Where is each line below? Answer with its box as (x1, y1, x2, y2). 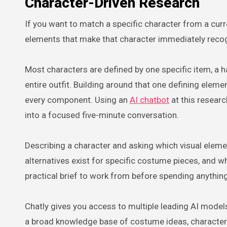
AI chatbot (130, 94, 169, 105)
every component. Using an (25, 94, 130, 105)
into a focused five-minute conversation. (25, 109, 179, 120)
